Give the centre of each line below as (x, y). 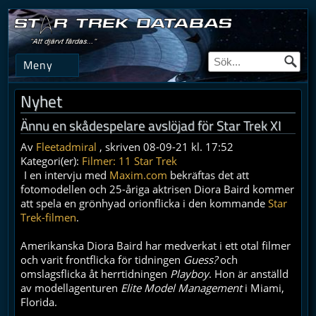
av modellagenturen (71, 288)
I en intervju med (67, 175)
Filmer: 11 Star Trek (130, 161)
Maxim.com (139, 175)
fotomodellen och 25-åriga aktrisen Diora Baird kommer (158, 189)
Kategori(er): (51, 161)
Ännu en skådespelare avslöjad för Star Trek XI (151, 126)
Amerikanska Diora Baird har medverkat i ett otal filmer (156, 245)
